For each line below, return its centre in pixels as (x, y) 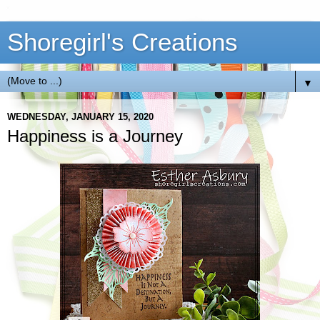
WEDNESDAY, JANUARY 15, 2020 (80, 116)
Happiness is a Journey (95, 136)
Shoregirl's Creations (122, 42)
